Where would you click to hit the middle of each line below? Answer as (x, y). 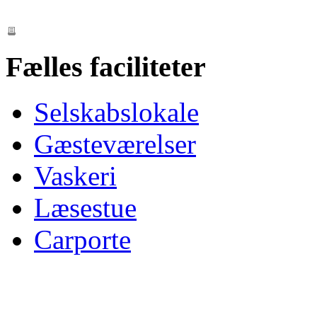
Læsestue (85, 208)
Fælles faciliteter (106, 67)
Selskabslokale (116, 113)
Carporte (82, 240)
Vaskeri (75, 176)
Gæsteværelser (115, 144)
